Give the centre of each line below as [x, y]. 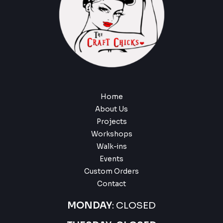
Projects [111, 121]
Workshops [111, 134]
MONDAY [90, 205]
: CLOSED [134, 205]
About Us [111, 109]
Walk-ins [111, 146]
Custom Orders [111, 171]
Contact [111, 184]
